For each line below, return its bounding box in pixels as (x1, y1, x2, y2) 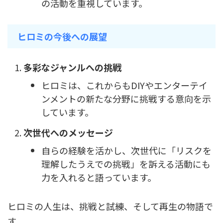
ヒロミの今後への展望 (17, 30, 107, 43)
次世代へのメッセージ (23, 125, 113, 139)
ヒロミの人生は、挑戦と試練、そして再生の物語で (7, 200, 213, 213)
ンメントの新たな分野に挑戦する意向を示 (41, 92, 211, 106)
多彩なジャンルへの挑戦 (23, 60, 121, 74)
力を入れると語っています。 (41, 171, 156, 184)
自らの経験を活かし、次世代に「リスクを (41, 144, 212, 157)
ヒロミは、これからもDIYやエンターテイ (41, 79, 208, 92)
